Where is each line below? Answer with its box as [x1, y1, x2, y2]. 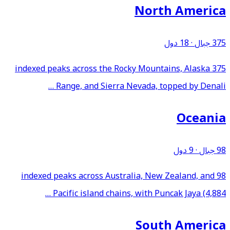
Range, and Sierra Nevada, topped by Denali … [56, 78, 226, 95]
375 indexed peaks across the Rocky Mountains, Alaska [15, 60, 210, 78]
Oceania [177, 105, 226, 131]
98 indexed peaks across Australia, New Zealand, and [21, 167, 215, 185]
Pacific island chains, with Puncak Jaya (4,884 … [53, 184, 226, 202]
